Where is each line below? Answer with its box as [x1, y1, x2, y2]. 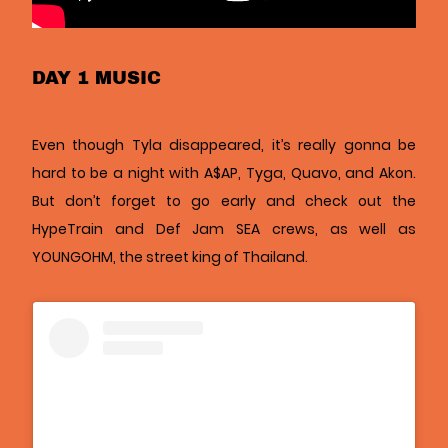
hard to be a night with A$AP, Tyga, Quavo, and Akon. [32, 163, 416, 184]
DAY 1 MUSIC [32, 64, 161, 91]
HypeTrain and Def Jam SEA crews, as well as [32, 219, 416, 240]
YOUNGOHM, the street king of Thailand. [32, 247, 308, 268]
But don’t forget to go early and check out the [32, 191, 416, 212]
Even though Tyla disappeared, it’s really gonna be [32, 135, 416, 156]
